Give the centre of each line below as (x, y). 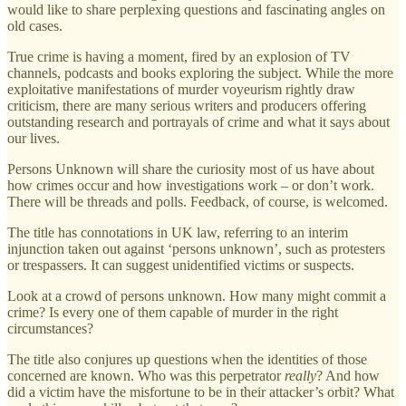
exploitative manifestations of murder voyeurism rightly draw (181, 89)
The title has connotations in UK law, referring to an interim (178, 232)
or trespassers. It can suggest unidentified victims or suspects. (181, 265)
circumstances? (50, 328)
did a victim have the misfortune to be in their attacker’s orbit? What (201, 391)
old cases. (35, 25)
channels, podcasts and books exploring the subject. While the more (200, 72)
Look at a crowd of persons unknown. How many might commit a (197, 295)
